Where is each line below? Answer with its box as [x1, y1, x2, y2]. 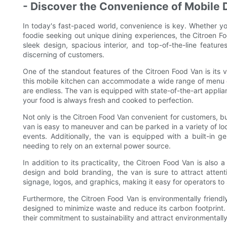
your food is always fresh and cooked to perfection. [23, 96, 194, 105]
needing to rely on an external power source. [23, 141, 171, 150]
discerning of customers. [23, 50, 104, 59]
